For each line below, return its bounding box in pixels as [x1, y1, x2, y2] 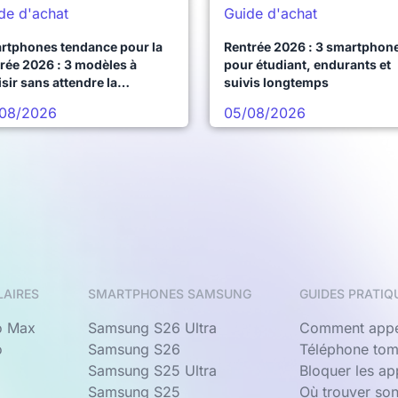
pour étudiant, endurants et [224, 57, 391, 73]
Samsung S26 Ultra [87, 319, 217, 338]
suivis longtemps [224, 75, 329, 91]
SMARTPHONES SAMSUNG [87, 286, 251, 302]
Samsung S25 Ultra [87, 362, 217, 380]
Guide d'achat [224, 4, 317, 23]
